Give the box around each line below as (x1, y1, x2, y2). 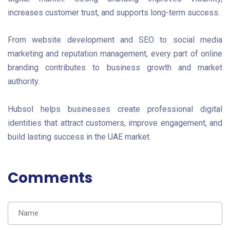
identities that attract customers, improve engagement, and (8, 118, 222, 128)
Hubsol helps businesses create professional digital (8, 104, 222, 114)
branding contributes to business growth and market (8, 63, 222, 73)
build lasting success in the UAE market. (8, 131, 151, 142)
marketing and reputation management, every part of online (8, 49, 222, 59)
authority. (8, 76, 40, 87)
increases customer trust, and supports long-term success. (8, 7, 220, 17)
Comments (8, 167, 92, 188)
